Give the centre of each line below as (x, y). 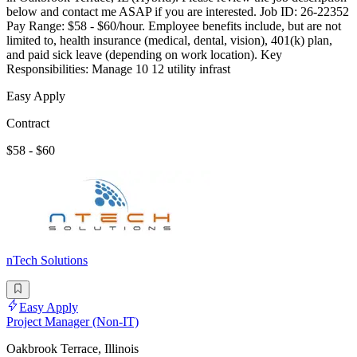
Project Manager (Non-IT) (73, 321)
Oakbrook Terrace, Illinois (73, 348)
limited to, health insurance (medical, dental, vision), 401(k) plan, (169, 41)
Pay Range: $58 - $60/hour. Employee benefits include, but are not (174, 26)
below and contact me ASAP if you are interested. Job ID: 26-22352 (178, 12)
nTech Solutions (47, 261)
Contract (28, 124)
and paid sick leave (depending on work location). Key (144, 55)
